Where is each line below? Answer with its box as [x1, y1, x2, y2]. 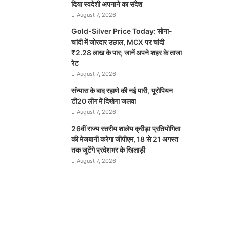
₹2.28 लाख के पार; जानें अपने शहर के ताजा [71, 48, 182, 57]
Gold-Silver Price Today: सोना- [71, 27, 173, 35]
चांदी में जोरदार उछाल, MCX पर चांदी [71, 37, 165, 46]
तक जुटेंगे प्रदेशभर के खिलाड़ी [71, 145, 146, 154]
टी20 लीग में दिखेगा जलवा [71, 97, 136, 105]
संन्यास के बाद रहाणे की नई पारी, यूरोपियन [71, 86, 173, 95]
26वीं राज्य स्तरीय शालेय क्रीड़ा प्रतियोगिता [71, 124, 181, 133]
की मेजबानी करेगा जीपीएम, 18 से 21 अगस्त [71, 135, 179, 143]
